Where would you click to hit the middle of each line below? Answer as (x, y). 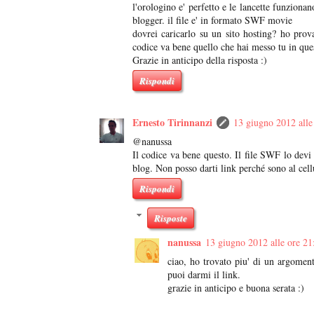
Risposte (171, 218)
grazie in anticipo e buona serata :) (236, 288)
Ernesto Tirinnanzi (172, 123)
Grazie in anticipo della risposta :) (200, 60)
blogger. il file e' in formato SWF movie (212, 20)
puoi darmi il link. (204, 275)
